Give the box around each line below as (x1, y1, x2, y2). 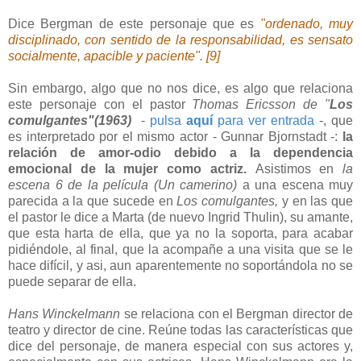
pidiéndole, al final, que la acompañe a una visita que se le (8, 243, 353, 257)
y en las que (278, 194, 354, 209)
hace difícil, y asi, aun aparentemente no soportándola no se (8, 259, 353, 273)
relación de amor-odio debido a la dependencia (8, 146, 353, 160)
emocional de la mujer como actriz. (8, 162, 255, 176)
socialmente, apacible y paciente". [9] (8, 49, 220, 64)
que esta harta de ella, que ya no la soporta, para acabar (8, 226, 353, 241)
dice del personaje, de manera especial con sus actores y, (8, 339, 353, 354)
